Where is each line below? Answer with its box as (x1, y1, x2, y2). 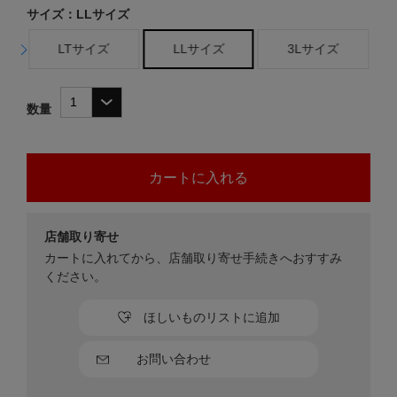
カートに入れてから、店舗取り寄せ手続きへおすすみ (44, 251, 342, 265)
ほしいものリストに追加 (143, 310, 280, 324)
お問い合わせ (136, 352, 212, 366)
